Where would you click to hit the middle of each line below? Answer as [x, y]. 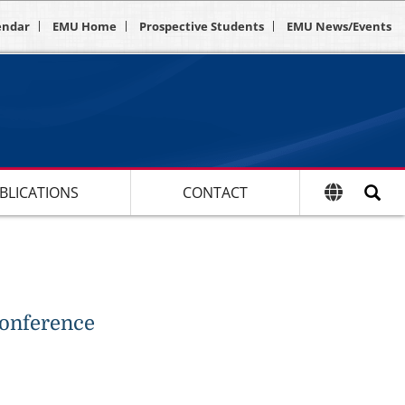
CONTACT [215, 192]
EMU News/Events [339, 26]
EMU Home [85, 26]
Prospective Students [202, 26]
